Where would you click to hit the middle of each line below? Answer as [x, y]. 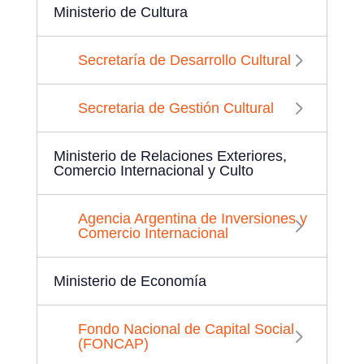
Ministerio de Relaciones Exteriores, [170, 156]
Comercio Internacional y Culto [153, 170]
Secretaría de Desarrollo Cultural [184, 60]
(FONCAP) [113, 343]
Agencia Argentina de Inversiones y [192, 218]
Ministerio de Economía [130, 281]
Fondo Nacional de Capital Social [186, 329]
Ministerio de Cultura [120, 12]
